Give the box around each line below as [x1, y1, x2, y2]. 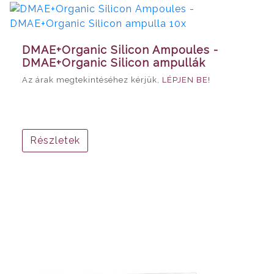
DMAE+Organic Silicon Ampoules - [22, 43, 218, 56]
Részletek [30, 134, 80, 146]
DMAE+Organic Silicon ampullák [22, 56, 206, 69]
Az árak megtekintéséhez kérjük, [22, 75, 162, 84]
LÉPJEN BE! [162, 75, 210, 84]
